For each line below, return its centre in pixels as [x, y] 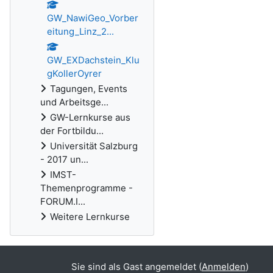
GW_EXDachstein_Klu [93, 60]
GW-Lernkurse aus [90, 117]
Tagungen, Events [89, 89]
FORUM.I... [63, 201]
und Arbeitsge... [74, 102]
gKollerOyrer [74, 73]
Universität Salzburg [94, 146]
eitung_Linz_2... [80, 31]
